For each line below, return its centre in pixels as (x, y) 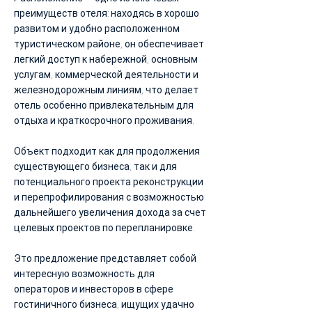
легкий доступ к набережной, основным (106, 59)
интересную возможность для (84, 274)
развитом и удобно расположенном (97, 29)
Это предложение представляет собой (105, 258)
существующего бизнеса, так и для (95, 166)
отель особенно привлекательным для (104, 105)
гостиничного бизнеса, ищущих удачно (104, 304)
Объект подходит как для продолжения (107, 151)
